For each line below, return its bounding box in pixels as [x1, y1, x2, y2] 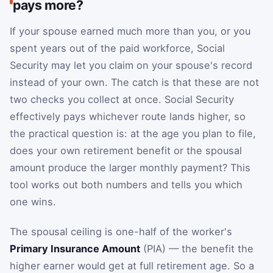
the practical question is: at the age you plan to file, [10, 127, 256, 140]
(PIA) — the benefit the [140, 243, 253, 255]
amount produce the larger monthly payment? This [10, 161, 250, 174]
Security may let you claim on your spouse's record [10, 58, 252, 71]
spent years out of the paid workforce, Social [10, 41, 225, 54]
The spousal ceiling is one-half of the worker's [10, 225, 232, 238]
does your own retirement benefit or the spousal [10, 144, 242, 157]
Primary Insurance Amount [10, 243, 140, 255]
